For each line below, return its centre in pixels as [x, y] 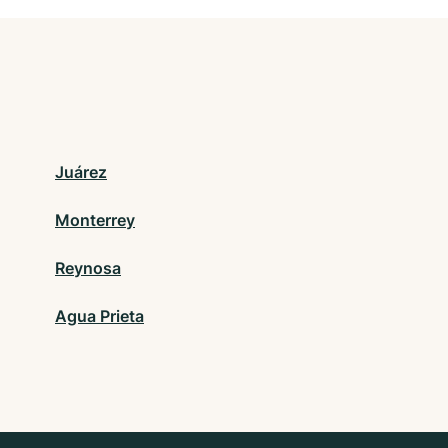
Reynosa [88, 268]
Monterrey [95, 220]
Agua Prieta [99, 316]
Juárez [81, 172]
